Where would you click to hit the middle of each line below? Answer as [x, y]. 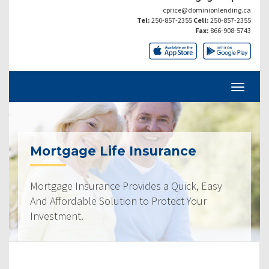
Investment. [57, 216]
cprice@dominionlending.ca [207, 10]
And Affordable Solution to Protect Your [118, 201]
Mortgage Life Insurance [113, 151]
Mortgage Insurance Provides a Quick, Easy [126, 186]
